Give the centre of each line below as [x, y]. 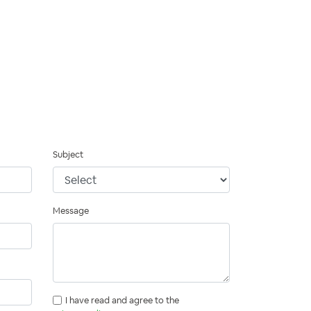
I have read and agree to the [122, 301]
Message [71, 211]
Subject [68, 155]
